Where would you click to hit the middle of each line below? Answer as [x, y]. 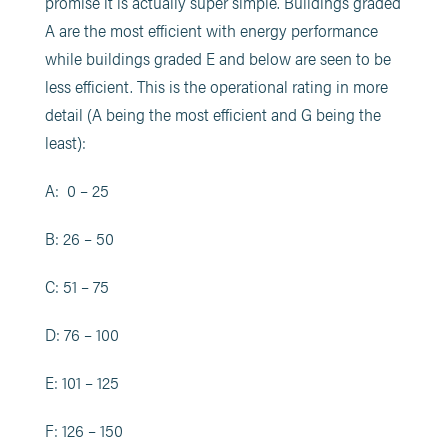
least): [65, 142]
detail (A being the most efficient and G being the [212, 114]
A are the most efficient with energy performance [211, 30]
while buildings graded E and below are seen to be [217, 58]
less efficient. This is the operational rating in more [216, 86]
